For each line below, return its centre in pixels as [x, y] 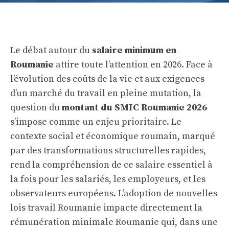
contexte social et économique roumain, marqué [113, 136]
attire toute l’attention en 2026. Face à [133, 65]
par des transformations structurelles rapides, [108, 151]
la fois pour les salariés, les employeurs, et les [108, 179]
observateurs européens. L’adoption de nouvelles [114, 193]
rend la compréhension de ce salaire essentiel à [111, 165]
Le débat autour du [51, 50]
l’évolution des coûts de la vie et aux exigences [107, 79]
